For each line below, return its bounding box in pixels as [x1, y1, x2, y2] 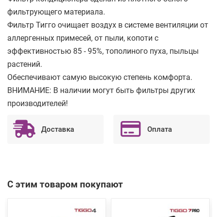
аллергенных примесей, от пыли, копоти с [7, 33, 158, 43]
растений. [7, 60, 42, 69]
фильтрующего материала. [7, 7, 105, 16]
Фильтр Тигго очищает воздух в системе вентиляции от [7, 20, 208, 30]
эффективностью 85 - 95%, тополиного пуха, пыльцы [7, 46, 199, 56]
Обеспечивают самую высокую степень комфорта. [7, 73, 192, 82]
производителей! [7, 99, 68, 108]
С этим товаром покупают [7, 179, 123, 190]
